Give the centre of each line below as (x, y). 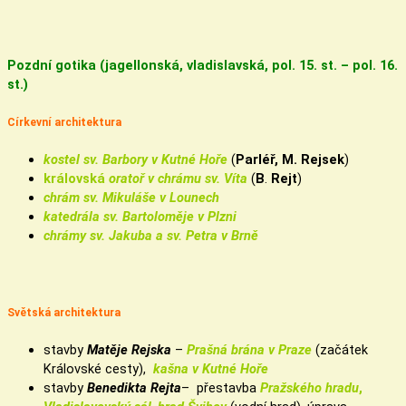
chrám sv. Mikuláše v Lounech (131, 197)
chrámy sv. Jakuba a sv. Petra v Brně (151, 235)
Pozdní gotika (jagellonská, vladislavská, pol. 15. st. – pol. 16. (203, 66)
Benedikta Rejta (134, 387)
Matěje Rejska (131, 349)
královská (76, 178)
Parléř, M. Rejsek (290, 159)
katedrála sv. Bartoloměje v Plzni (140, 216)
